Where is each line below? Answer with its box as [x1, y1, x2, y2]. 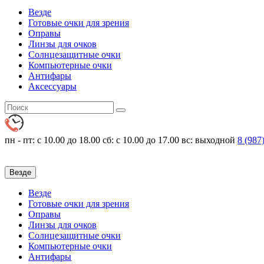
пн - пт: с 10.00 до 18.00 [5, 135, 100, 146]
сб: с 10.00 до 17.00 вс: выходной [103, 135, 235, 146]
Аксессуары [28, 81, 77, 92]
